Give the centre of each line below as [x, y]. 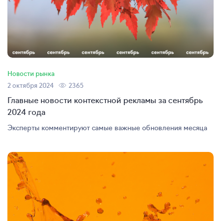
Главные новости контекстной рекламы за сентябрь [105, 99]
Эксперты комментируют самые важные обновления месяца [107, 127]
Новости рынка [31, 73]
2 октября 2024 [31, 85]
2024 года [26, 111]
